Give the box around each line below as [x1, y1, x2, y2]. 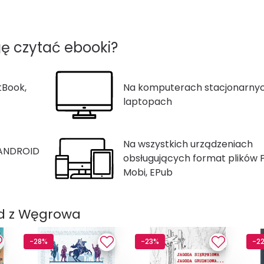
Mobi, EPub [123, 165, 173, 179]
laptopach [123, 94, 172, 108]
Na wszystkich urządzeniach [123, 137, 253, 151]
